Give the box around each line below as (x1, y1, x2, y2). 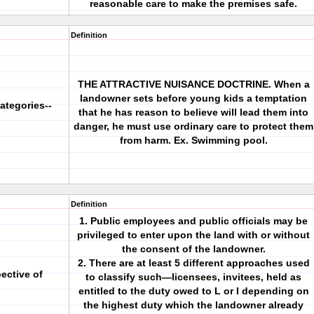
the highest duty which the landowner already (83, 299, 303, 310)
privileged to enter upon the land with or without (77, 229, 310, 240)
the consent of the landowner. (121, 243, 266, 254)
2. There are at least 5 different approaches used (77, 257, 310, 268)
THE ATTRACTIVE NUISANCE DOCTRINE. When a (77, 78, 310, 90)
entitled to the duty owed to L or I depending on (78, 285, 309, 296)
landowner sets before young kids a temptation (80, 93, 307, 104)
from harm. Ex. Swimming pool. (119, 135, 268, 146)
